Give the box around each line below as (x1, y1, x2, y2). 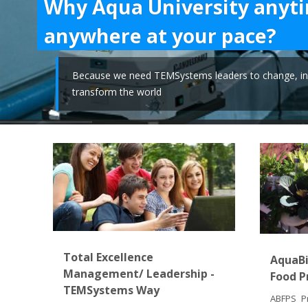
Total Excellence (63, 250, 154, 265)
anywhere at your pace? (43, 22, 276, 49)
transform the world (71, 85, 162, 98)
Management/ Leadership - (63, 266, 215, 282)
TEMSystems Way (63, 283, 160, 298)
